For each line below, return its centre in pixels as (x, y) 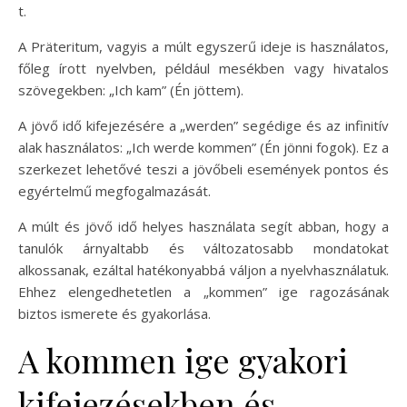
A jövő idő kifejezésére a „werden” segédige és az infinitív (203, 125)
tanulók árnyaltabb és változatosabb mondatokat (203, 248)
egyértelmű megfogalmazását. (114, 191)
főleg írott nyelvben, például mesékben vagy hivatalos (203, 68)
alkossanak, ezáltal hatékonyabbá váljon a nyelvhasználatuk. (203, 270)
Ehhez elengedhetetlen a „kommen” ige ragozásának (203, 292)
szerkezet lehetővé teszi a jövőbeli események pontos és (203, 169)
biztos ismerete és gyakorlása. (114, 313)
